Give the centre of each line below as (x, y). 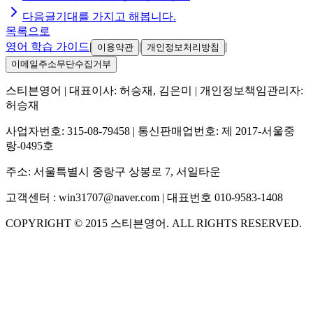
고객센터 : (32, 197)
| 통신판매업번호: (174, 131)
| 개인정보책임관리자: (248, 90)
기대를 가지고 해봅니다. (116, 16)
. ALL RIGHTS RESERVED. (234, 223)
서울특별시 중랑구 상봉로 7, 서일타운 (127, 171)
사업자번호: (36, 131)
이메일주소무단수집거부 (61, 64)
